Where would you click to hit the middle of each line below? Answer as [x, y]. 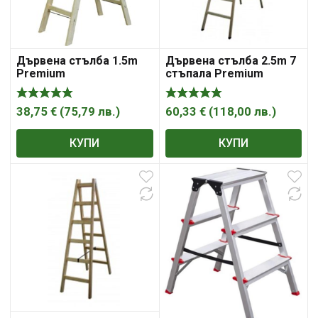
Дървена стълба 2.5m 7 [230, 60]
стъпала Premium [214, 73]
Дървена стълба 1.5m [77, 60]
